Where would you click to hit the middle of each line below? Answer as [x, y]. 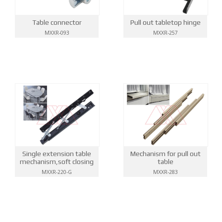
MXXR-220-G [57, 172]
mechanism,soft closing [57, 162]
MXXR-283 [165, 172]
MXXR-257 [165, 32]
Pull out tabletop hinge [165, 22]
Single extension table [57, 154]
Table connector [57, 22]
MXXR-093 [57, 32]
